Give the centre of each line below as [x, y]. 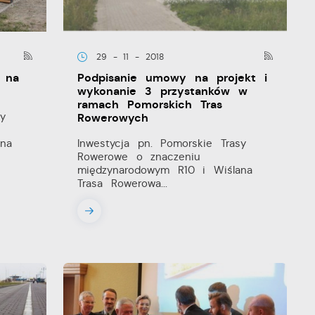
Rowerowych [113, 118]
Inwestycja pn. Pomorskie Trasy [162, 143]
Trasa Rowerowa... [122, 184]
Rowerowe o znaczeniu [139, 157]
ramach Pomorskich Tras [150, 105]
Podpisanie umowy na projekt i [173, 78]
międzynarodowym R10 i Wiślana [165, 170]
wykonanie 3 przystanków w [163, 91]
